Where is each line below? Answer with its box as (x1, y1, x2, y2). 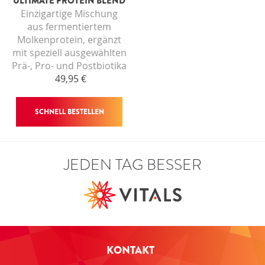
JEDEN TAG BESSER (63, 154, 202, 176)
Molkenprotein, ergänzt (17, 33, 121, 46)
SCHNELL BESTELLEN (34, 106, 104, 117)
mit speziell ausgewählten (12, 46, 127, 59)
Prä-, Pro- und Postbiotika (12, 59, 127, 72)
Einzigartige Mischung (21, 7, 118, 20)
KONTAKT (106, 242, 159, 258)
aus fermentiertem (27, 20, 111, 33)
